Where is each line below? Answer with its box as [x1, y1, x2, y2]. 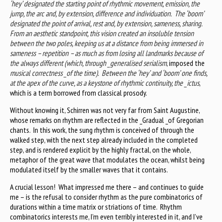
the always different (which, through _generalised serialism [10, 58, 166, 68]
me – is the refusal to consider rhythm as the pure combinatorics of [10, 192, 203, 202]
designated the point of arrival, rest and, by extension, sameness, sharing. [10, 18, 204, 29]
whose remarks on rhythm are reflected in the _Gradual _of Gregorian [10, 115, 204, 125]
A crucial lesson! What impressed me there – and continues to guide [10, 182, 204, 192]
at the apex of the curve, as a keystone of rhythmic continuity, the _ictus [10, 78, 199, 88]
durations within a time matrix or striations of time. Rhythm [10, 202, 182, 212]
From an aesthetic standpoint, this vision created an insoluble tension [10, 28, 194, 39]
